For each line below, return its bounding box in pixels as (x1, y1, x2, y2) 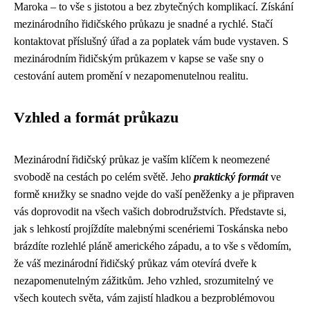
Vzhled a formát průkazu (14, 109, 179, 126)
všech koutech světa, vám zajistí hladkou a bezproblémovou (14, 292, 275, 304)
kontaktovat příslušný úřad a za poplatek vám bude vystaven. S (14, 35, 289, 47)
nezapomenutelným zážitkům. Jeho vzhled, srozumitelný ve (14, 275, 273, 286)
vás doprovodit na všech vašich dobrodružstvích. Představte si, (14, 206, 286, 217)
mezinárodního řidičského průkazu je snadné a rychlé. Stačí (14, 18, 273, 30)
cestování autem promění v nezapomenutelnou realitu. (14, 70, 248, 82)
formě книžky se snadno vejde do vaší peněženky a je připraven (14, 188, 294, 200)
